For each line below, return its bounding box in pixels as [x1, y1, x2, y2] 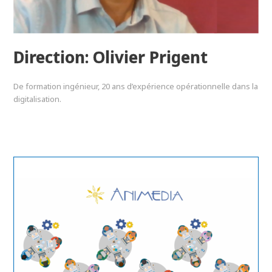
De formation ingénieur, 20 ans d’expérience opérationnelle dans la [13, 80, 259, 92]
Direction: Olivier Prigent [13, 46, 208, 68]
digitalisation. [13, 93, 62, 104]
